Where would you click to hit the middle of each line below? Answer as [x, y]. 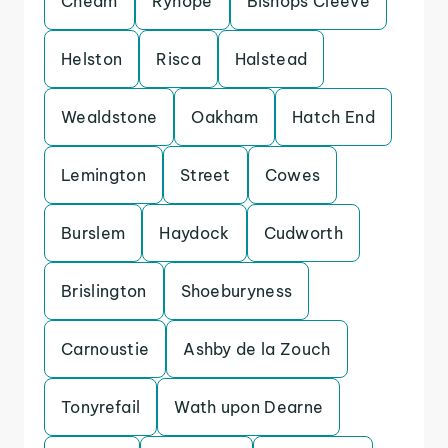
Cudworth [303, 233]
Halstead [271, 59]
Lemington [103, 175]
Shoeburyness [236, 291]
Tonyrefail [101, 407]
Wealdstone [109, 117]
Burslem [93, 233]
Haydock [194, 233]
